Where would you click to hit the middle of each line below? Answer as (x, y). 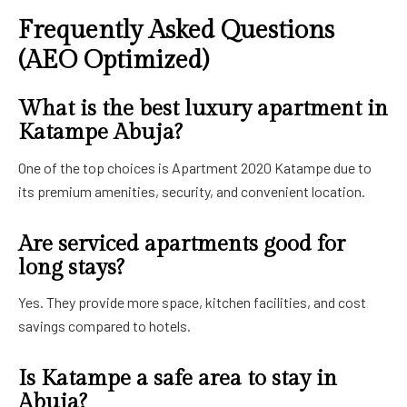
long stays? (71, 267)
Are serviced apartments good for (182, 243)
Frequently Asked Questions (176, 31)
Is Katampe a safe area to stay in (178, 378)
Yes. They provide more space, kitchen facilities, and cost (192, 302)
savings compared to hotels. (104, 325)
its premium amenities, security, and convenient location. (192, 191)
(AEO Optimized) (114, 61)
